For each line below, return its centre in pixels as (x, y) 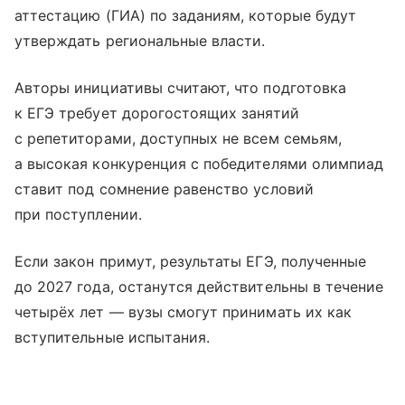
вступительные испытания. (113, 337)
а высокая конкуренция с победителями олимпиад (199, 163)
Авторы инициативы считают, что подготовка (180, 87)
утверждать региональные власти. (140, 40)
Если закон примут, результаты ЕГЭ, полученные (191, 261)
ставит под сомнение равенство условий (164, 188)
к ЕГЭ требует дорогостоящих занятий (157, 113)
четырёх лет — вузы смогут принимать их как (184, 311)
